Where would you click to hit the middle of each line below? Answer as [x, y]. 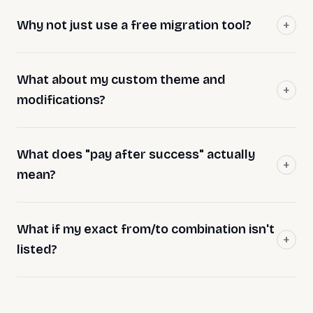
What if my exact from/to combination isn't [146, 229]
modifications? [61, 100]
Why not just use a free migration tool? [134, 25]
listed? [37, 249]
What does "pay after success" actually [136, 154]
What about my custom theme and [121, 79]
